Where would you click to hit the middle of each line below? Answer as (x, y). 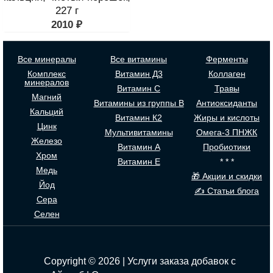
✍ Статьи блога (227, 191)
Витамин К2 (139, 118)
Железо (47, 141)
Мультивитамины (139, 132)
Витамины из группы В (139, 103)
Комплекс (47, 74)
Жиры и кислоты (227, 118)
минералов (47, 82)
